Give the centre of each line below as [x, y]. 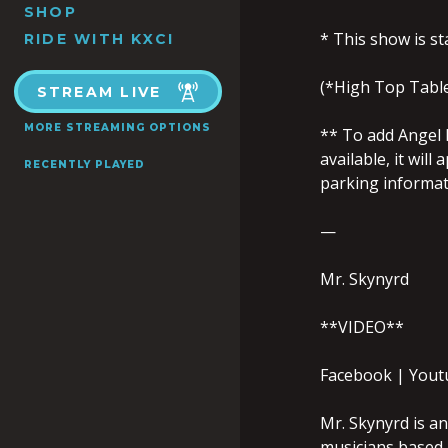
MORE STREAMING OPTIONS [117, 127]
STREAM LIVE [99, 92]
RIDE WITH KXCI [99, 38]
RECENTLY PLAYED [84, 164]
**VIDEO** [362, 327]
